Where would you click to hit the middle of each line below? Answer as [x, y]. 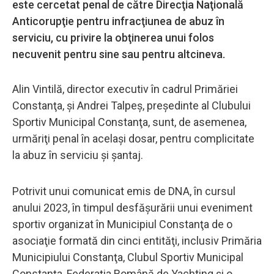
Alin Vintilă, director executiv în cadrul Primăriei [125, 89]
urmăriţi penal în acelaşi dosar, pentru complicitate [133, 138]
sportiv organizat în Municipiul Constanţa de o [122, 224]
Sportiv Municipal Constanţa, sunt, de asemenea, [129, 122]
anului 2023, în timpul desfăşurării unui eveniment [132, 207]
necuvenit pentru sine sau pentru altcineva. [120, 54]
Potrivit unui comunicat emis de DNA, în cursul [124, 191]
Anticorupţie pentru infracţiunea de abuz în [118, 21]
